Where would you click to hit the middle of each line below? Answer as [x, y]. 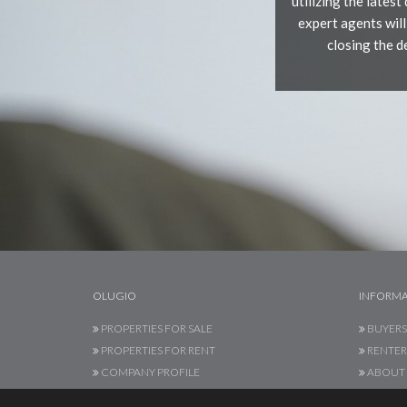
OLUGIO [114, 295]
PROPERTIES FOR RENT [157, 350]
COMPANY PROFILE [149, 372]
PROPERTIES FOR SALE [156, 328]
